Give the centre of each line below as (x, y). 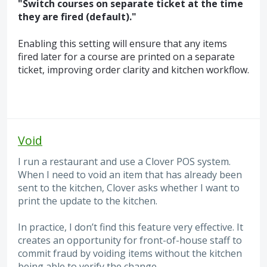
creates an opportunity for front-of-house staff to (130, 240)
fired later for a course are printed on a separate (126, 56)
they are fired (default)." (77, 17)
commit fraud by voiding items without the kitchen (130, 254)
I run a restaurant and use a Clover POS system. (124, 161)
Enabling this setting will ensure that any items (122, 43)
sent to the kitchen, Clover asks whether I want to (129, 187)
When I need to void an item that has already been (130, 174)
